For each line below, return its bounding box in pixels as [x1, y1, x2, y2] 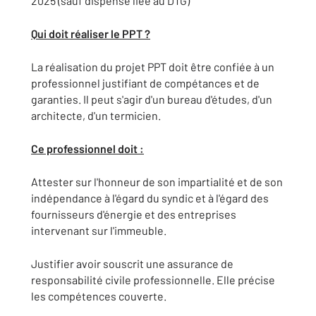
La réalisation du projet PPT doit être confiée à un [31, 60, 274, 73]
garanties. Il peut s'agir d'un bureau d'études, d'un [31, 92, 272, 106]
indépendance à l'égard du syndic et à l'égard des [31, 191, 269, 205]
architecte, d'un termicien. [31, 109, 161, 122]
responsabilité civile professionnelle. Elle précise [31, 273, 275, 286]
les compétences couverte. [31, 289, 166, 303]
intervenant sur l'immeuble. [31, 224, 166, 237]
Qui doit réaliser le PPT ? [31, 27, 150, 40]
